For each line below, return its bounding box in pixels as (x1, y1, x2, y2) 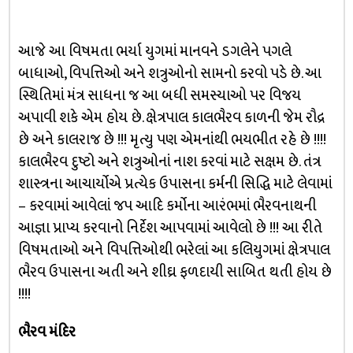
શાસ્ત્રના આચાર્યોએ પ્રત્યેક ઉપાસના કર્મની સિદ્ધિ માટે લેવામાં (17, 171, 332, 196)
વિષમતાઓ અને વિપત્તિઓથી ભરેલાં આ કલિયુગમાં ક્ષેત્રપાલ (17, 237, 330, 262)
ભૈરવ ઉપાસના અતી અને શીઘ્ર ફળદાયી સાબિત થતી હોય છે (17, 259, 332, 284)
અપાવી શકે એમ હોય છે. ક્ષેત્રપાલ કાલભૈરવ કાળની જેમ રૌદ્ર (17, 105, 325, 130)
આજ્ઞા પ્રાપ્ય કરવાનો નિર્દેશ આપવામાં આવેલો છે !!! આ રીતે (17, 215, 322, 240)
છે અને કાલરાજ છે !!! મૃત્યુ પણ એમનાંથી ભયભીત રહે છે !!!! (17, 127, 326, 152)
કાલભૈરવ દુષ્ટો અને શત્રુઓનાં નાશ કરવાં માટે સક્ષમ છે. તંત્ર (17, 149, 321, 174)
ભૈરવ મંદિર (17, 319, 76, 344)
